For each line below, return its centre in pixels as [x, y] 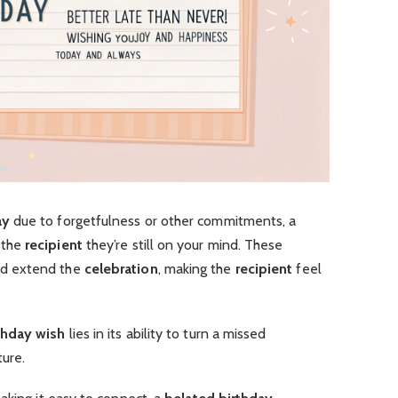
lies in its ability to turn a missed [166, 334]
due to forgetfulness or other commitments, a [153, 221]
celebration [121, 269]
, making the [196, 269]
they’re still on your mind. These [183, 245]
